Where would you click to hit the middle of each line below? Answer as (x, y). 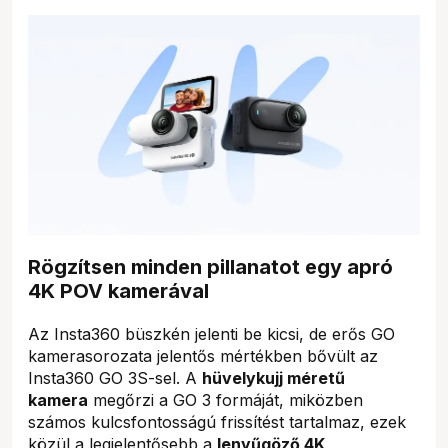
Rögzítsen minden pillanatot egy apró (210, 266)
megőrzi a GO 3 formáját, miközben (225, 399)
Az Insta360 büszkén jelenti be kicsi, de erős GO (211, 333)
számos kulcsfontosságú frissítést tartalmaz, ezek (217, 421)
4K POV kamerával (118, 290)
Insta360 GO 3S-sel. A (115, 377)
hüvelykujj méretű (273, 377)
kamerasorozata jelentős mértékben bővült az (203, 355)
